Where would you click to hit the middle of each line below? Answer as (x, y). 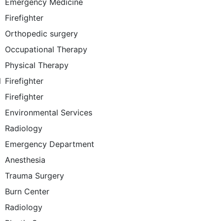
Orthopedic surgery (42, 34)
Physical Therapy (37, 65)
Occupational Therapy (46, 49)
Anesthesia (25, 160)
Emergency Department (50, 144)
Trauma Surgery (35, 176)
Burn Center (27, 191)
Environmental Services (49, 112)
